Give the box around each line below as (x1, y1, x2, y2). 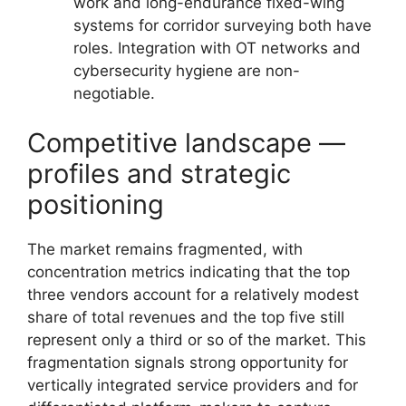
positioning (27, 188, 164, 220)
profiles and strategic (27, 158, 291, 189)
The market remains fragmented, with (27, 240, 303, 258)
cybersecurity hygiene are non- (73, 61, 300, 80)
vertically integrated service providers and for (27, 376, 358, 394)
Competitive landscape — (27, 127, 345, 159)
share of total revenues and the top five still (27, 308, 344, 326)
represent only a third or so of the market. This (27, 331, 366, 349)
